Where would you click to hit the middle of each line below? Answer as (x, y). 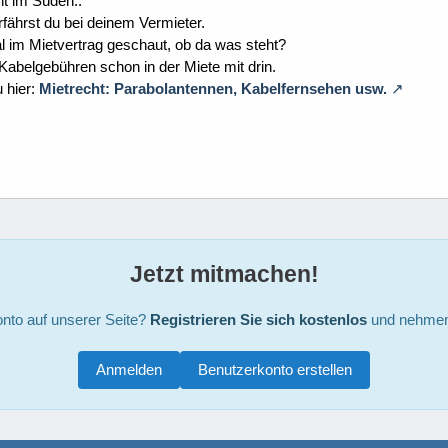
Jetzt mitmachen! (224, 273)
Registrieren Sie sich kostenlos (258, 319)
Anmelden (129, 369)
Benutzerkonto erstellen (275, 369)
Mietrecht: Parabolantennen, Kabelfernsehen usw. (213, 88)
